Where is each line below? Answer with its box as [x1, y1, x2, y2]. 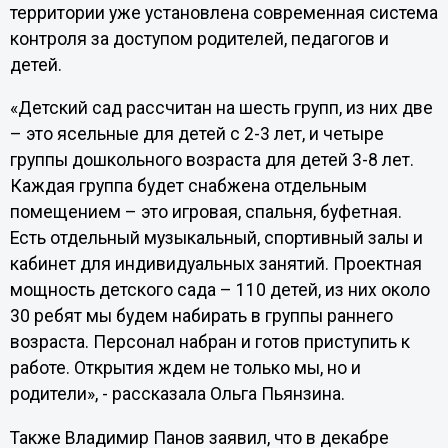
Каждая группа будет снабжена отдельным [9, 176, 367, 197]
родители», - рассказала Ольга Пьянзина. [9, 384, 345, 405]
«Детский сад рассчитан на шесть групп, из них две [9, 98, 433, 119]
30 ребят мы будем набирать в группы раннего [9, 306, 393, 327]
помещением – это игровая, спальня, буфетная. [9, 202, 402, 223]
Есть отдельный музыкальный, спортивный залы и [9, 228, 423, 249]
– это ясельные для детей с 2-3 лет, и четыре [9, 124, 384, 145]
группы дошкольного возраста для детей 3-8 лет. [9, 150, 414, 171]
